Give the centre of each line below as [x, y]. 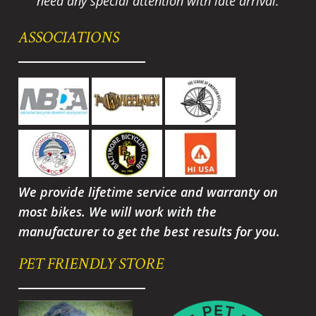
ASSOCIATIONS [69, 37]
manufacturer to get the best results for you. [151, 231]
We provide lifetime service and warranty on [148, 192]
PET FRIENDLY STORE [91, 263]
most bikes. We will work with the [118, 211]
